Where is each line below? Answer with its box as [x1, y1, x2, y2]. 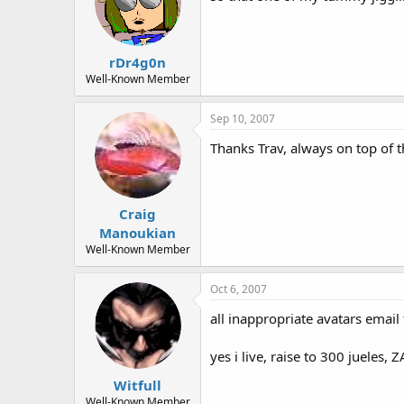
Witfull [114, 375, 161, 394]
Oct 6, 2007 [210, 281, 267, 297]
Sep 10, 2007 [210, 110, 275, 126]
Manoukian [99, 224, 176, 242]
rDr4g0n [109, 52, 166, 71]
